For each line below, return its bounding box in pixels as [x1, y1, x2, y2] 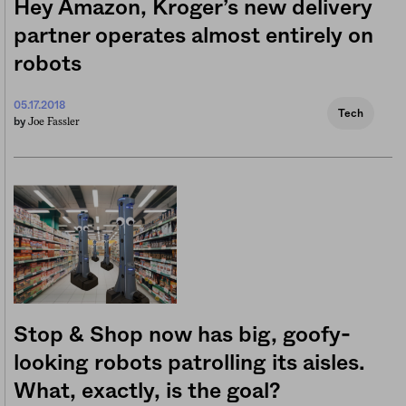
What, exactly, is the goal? [14, 381, 281, 403]
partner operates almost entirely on [14, 25, 373, 48]
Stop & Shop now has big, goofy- [14, 324, 351, 347]
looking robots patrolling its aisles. [14, 353, 365, 375]
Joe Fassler [28, 115, 80, 129]
